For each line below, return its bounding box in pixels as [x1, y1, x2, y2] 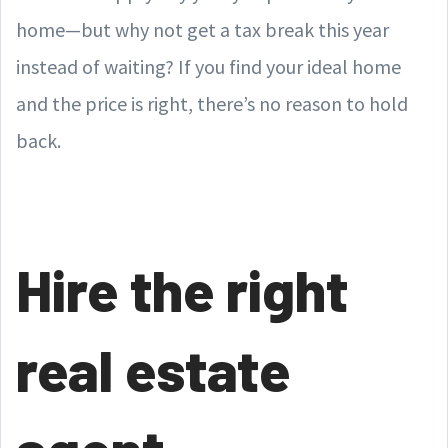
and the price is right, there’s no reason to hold [16, 90, 408, 116]
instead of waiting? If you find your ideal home [16, 53, 401, 79]
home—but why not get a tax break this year [16, 16, 389, 42]
